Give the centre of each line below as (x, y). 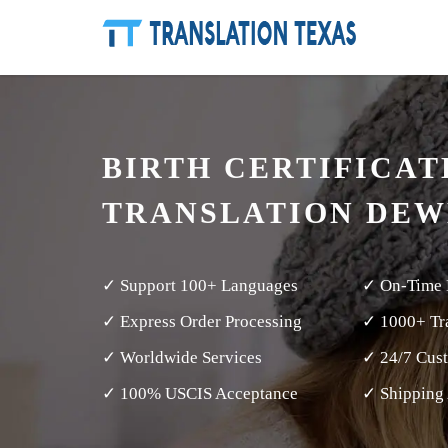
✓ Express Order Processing (202, 321)
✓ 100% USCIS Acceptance (200, 393)
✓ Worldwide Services (182, 357)
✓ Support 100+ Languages (200, 285)
